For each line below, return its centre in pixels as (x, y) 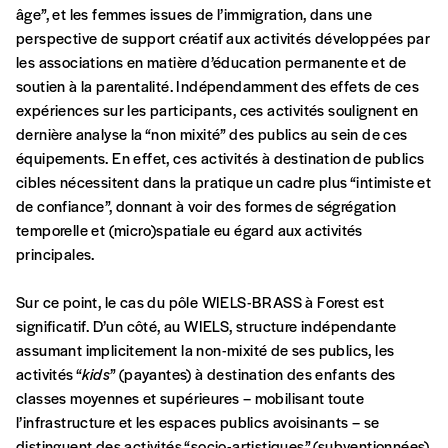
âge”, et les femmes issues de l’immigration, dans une (194, 14)
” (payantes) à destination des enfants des (253, 374)
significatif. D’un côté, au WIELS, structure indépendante (206, 326)
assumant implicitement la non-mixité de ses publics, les (205, 350)
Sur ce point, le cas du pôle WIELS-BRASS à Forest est (200, 302)
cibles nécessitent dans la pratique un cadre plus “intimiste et (224, 182)
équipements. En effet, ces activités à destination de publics (220, 158)
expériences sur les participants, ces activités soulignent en (217, 110)
